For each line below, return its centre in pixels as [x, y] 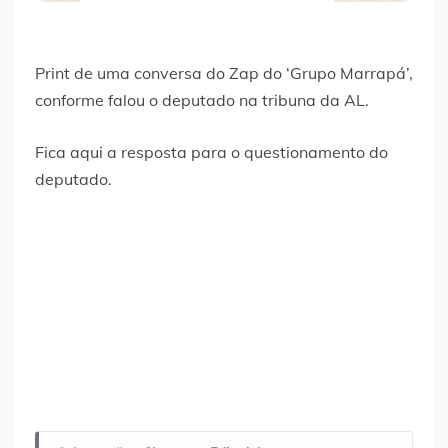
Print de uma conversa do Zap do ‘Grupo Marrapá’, [224, 73]
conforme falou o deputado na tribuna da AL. [202, 100]
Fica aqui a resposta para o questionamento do [211, 152]
